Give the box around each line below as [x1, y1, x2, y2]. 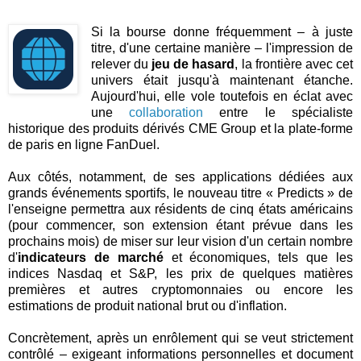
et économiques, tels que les [163, 250, 354, 264]
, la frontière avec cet [234, 56, 354, 71]
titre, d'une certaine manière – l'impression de [90, 40, 353, 55]
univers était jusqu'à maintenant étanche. [90, 73, 353, 87]
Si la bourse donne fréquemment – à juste [90, 24, 353, 39]
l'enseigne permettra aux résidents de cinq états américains [8, 201, 353, 216]
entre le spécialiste [203, 105, 354, 119]
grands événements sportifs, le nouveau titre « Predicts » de [8, 185, 353, 200]
